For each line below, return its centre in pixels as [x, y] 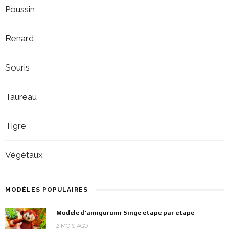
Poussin [20, 9]
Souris [17, 67]
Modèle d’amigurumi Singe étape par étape [125, 212]
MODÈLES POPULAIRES [47, 189]
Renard [19, 38]
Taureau [21, 96]
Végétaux [24, 155]
